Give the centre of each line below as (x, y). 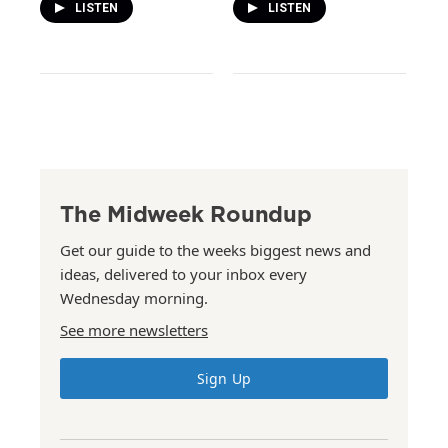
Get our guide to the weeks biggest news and (215, 250)
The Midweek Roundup (186, 213)
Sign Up (224, 378)
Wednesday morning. (134, 298)
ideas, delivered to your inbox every (183, 274)
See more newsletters (134, 330)
